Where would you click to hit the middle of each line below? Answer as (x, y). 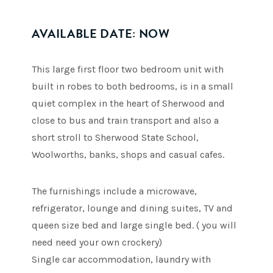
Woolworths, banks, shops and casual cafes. (128, 154)
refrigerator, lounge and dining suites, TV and (133, 208)
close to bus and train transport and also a (126, 120)
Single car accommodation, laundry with (122, 259)
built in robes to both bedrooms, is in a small (133, 86)
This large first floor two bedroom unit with (128, 69)
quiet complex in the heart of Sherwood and (129, 103)
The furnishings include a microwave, (115, 191)
